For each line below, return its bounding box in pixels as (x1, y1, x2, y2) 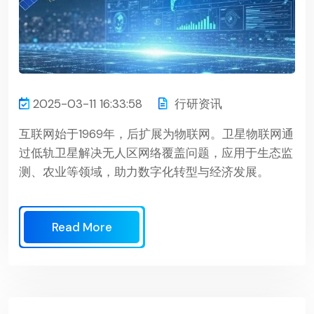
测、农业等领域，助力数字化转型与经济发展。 (19, 163, 269, 179)
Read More (52, 219, 112, 235)
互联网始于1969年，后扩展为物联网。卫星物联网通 (19, 125, 294, 142)
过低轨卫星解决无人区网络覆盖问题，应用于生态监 (19, 144, 293, 161)
